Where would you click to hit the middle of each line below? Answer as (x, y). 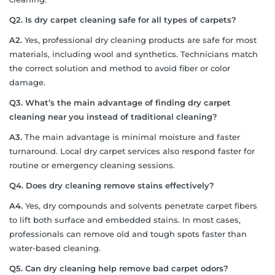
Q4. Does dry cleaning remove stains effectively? (112, 185)
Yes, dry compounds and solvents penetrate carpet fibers (140, 205)
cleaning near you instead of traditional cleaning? (113, 116)
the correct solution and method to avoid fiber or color (120, 68)
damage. (27, 82)
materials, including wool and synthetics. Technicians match (134, 54)
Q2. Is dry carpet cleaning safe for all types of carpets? (123, 19)
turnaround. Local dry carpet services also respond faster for (132, 151)
